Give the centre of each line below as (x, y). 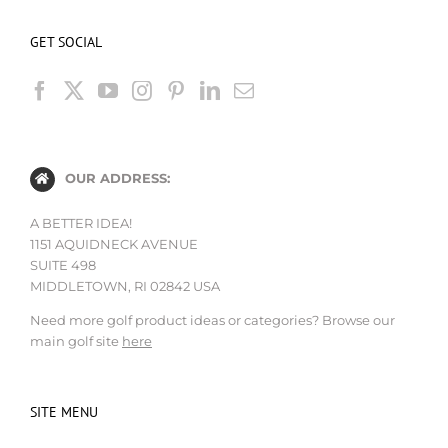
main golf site (76, 340)
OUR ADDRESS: (117, 177)
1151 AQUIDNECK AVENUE (114, 243)
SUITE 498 (63, 264)
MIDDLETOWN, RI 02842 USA (125, 285)
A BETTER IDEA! (81, 222)
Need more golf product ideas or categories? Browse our (212, 319)
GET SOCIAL (66, 41)
